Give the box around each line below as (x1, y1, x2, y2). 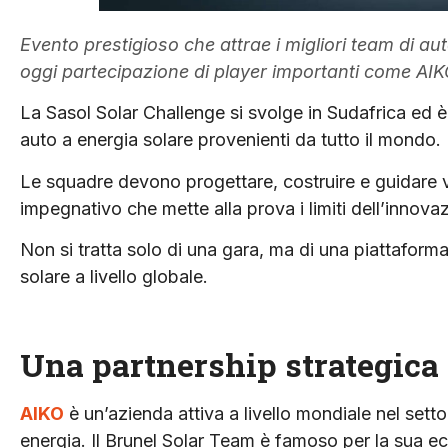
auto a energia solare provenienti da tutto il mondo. (20, 129, 441, 151)
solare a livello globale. (20, 265, 208, 287)
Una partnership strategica (20, 342, 439, 386)
